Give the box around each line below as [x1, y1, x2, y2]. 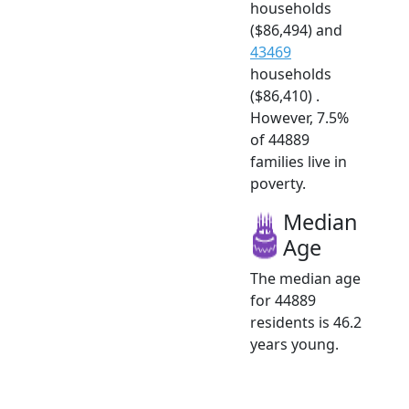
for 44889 [250, 290, 316, 311]
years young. [250, 334, 339, 355]
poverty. [250, 173, 306, 194]
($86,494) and [250, 20, 342, 41]
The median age [250, 268, 361, 289]
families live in [250, 152, 347, 173]
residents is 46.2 [250, 312, 362, 333]
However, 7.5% [250, 108, 349, 129]
